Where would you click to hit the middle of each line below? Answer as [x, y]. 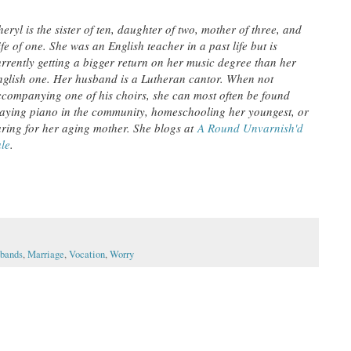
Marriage [46, 254]
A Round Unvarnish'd [251, 127]
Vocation [87, 254]
